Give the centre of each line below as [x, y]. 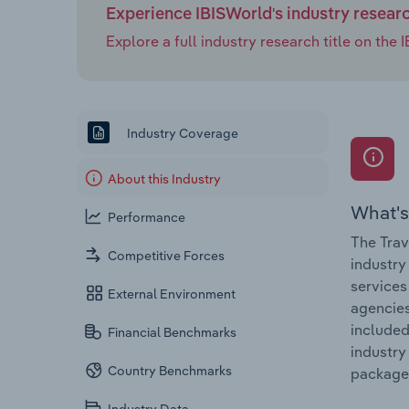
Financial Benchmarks [173, 333]
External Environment [172, 294]
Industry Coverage [181, 133]
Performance [147, 218]
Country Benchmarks [170, 371]
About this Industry [165, 179]
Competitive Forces [167, 256]
